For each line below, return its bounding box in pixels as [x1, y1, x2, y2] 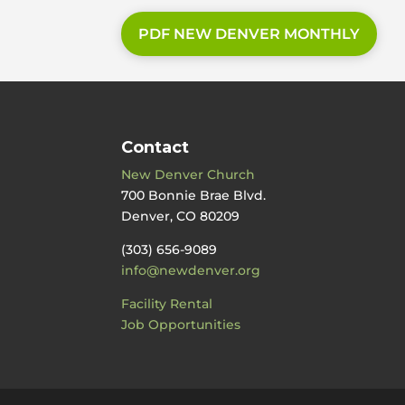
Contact [121, 137, 190, 158]
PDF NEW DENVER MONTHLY [138, 24, 361, 42]
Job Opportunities [121, 316, 241, 334]
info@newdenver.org [121, 262, 261, 279]
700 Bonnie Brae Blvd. [121, 187, 267, 204]
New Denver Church [121, 166, 256, 184]
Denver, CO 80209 [121, 208, 240, 225]
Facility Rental [121, 296, 213, 313]
